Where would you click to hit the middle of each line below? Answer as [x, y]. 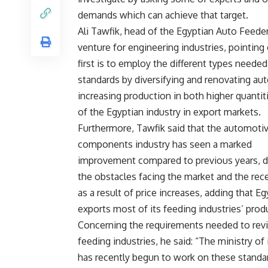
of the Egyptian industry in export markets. [169, 112]
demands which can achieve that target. [163, 15]
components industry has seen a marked [165, 144]
